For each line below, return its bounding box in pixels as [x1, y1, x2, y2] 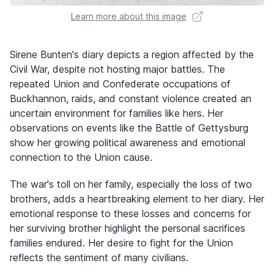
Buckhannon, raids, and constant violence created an [10, 92, 251, 105]
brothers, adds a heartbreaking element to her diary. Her [10, 192, 264, 205]
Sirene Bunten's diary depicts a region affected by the [10, 48, 254, 61]
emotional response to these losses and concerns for [10, 207, 251, 220]
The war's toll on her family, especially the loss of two [10, 177, 252, 190]
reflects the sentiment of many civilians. [10, 251, 188, 264]
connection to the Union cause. [10, 150, 152, 163]
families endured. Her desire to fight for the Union [10, 236, 233, 249]
